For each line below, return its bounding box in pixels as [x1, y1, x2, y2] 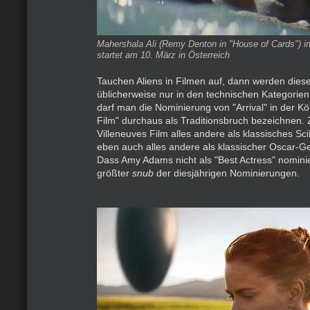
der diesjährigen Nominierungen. [154, 167, 300, 179]
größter [97, 167, 132, 179]
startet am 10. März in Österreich [97, 50, 230, 60]
